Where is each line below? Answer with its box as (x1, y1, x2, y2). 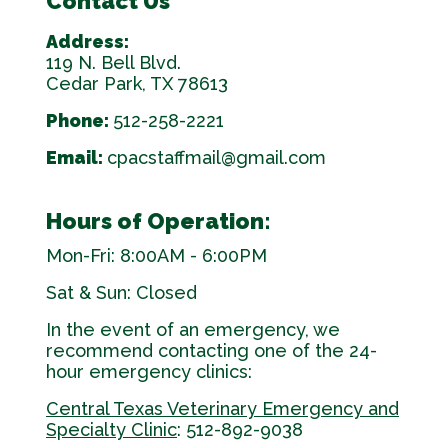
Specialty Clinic (46, 419, 177, 441)
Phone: (46, 110, 113, 132)
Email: (46, 147, 107, 169)
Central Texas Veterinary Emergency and (46, 398, 399, 420)
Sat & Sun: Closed (46, 282, 197, 304)
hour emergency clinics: (46, 361, 252, 383)
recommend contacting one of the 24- (46, 340, 377, 362)
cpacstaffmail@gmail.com (107, 147, 326, 169)
